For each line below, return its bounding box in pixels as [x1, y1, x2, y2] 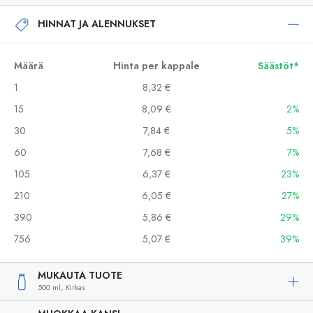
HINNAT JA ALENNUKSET [38, 17, 156, 31]
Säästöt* [258, 59, 299, 73]
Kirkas [66, 282, 85, 293]
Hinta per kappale [113, 59, 200, 73]
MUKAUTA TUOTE [38, 269, 122, 282]
